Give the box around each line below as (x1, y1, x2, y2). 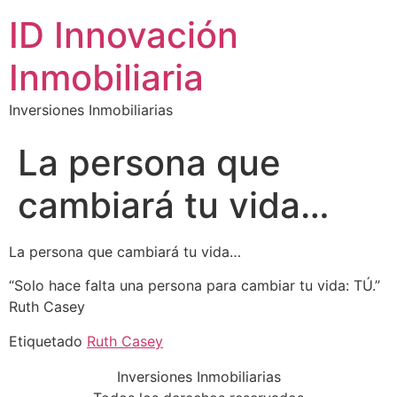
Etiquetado (9, 331, 87, 350)
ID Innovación (9, 13, 238, 57)
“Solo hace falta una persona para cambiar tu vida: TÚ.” (9, 276, 380, 295)
